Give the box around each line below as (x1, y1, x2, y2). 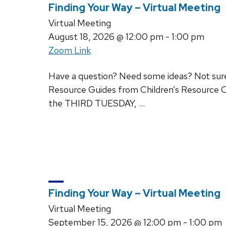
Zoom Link (48, 44, 91, 56)
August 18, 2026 (48, 30, 115, 42)
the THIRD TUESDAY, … (48, 97, 145, 109)
